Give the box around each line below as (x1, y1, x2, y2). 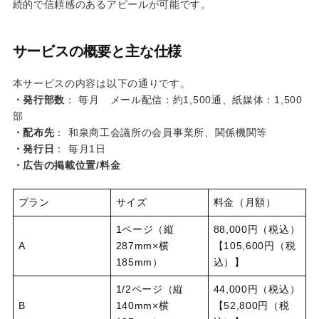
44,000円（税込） (213, 283, 300, 296)
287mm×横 (115, 240, 169, 252)
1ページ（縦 (115, 224, 174, 236)
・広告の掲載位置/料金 (12, 159, 121, 172)
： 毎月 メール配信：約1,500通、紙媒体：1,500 (65, 94, 303, 106)
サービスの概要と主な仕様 (12, 43, 182, 60)
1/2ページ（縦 (115, 283, 184, 296)
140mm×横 (115, 300, 169, 312)
